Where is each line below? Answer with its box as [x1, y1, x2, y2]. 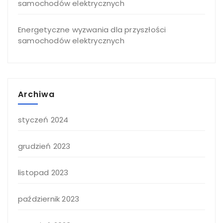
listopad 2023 [18, 167, 69, 178]
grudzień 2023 [18, 140, 71, 151]
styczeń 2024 [18, 114, 69, 125]
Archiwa [18, 88, 55, 100]
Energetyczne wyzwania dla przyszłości [18, 24, 166, 35]
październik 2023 [18, 193, 80, 204]
